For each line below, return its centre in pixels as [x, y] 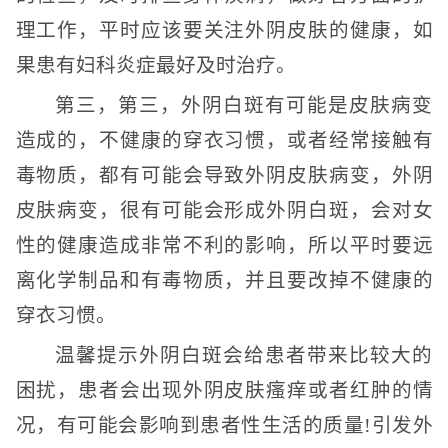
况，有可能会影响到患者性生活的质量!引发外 [224, 425]
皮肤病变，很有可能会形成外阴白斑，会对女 [224, 210]
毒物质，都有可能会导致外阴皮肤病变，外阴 [224, 175]
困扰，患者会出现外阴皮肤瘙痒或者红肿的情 [224, 390]
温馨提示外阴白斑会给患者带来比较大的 [243, 355]
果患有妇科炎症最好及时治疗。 [155, 65]
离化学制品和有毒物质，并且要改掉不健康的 [224, 280]
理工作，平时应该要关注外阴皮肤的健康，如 [224, 30]
